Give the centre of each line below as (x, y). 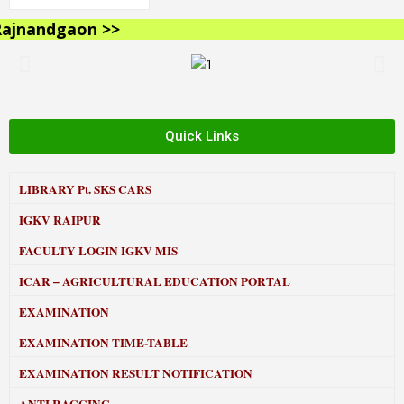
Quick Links (202, 136)
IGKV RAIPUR (60, 220)
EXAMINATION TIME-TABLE (103, 343)
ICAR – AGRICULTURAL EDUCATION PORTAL (156, 281)
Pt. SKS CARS (113, 189)
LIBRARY (47, 189)
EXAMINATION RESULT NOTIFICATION (136, 373)
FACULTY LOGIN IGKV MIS (98, 251)
